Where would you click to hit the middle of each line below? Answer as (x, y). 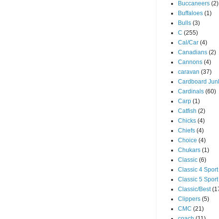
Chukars (189, 150)
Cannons (190, 62)
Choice (187, 140)
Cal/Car (188, 43)
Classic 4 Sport (198, 170)
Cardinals (191, 91)
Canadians (193, 52)
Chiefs (186, 131)
